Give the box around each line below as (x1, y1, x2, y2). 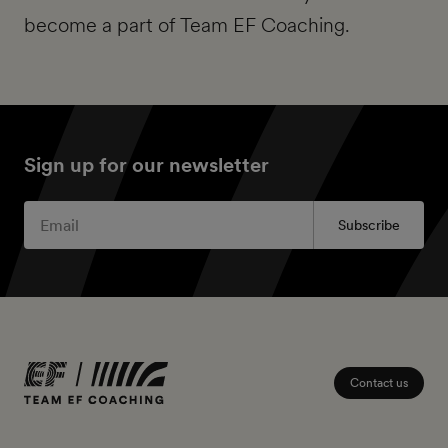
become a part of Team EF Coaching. (24, 11, 350, 40)
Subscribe (338, 215, 400, 236)
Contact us (350, 374, 408, 392)
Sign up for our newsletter (24, 151, 269, 180)
